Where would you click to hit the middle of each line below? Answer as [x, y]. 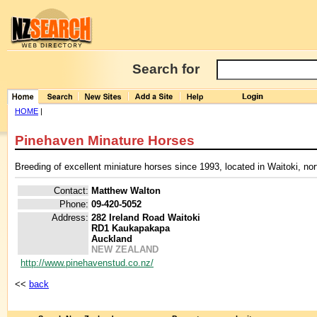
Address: [70, 218]
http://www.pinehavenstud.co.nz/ [87, 263]
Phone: [74, 204]
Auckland [112, 239]
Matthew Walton [126, 191]
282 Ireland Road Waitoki [146, 218]
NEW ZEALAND [125, 250]
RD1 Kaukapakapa [131, 229]
